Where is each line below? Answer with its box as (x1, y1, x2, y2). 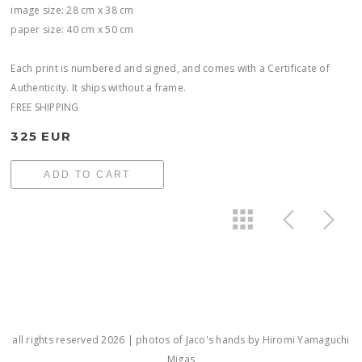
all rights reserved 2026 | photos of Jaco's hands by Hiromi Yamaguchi (12, 333, 350, 347)
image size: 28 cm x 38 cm (11, 3, 134, 17)
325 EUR (11, 128, 72, 144)
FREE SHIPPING (11, 100, 79, 114)
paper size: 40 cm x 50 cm (11, 23, 134, 36)
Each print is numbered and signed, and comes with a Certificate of (11, 61, 330, 75)
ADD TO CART (44, 169, 131, 180)
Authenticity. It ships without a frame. (11, 81, 187, 95)
